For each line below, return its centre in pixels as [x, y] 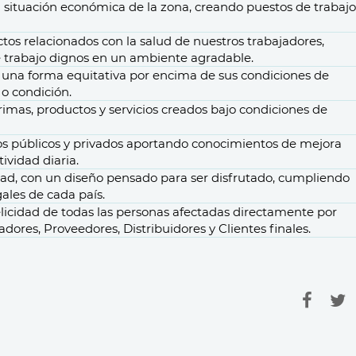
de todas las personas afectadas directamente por [188, 212]
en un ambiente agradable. [171, 58]
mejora [321, 143]
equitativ [93, 75]
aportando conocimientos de [211, 143]
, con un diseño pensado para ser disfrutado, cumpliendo [182, 178]
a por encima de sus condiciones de [224, 75]
